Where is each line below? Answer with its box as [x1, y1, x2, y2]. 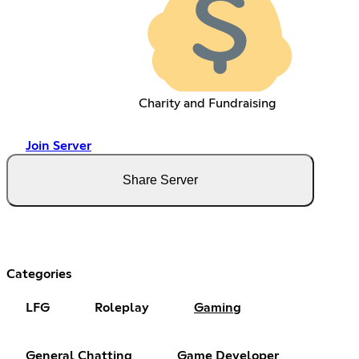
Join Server [26, 139, 91, 153]
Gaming [194, 301, 241, 315]
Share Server [123, 173, 198, 188]
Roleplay [95, 301, 149, 315]
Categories [6, 268, 72, 281]
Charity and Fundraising [139, 97, 277, 111]
